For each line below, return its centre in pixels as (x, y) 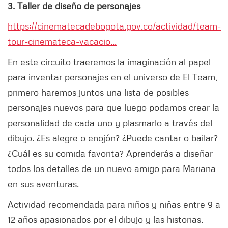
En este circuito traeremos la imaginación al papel (109, 62)
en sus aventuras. (45, 184)
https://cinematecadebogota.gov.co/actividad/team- (114, 26)
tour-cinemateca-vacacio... (62, 41)
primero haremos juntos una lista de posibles (98, 92)
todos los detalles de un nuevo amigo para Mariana (112, 169)
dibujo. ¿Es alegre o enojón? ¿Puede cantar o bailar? (113, 138)
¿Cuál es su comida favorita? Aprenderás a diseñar (110, 153)
